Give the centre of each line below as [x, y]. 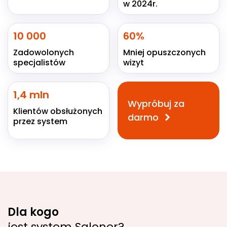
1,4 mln [31, 95]
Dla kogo [33, 212]
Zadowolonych [44, 53]
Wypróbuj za [156, 104]
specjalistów [39, 63]
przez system [40, 122]
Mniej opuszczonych [164, 53]
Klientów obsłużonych [58, 111]
